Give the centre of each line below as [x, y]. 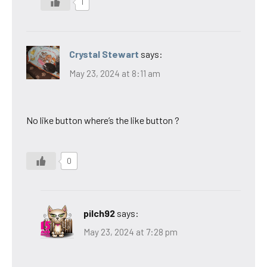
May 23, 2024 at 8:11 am [115, 73]
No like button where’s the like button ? [103, 120]
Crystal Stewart [104, 54]
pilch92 [99, 213]
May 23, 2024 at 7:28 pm [131, 232]
